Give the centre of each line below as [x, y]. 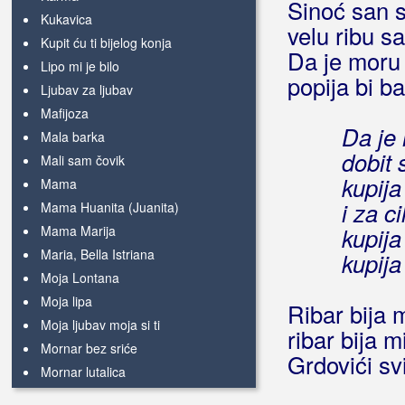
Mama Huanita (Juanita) [110, 207]
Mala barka [73, 137]
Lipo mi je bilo [80, 66]
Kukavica [66, 19]
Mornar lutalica [83, 372]
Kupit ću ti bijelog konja [106, 42]
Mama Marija [78, 231]
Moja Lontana [80, 278]
